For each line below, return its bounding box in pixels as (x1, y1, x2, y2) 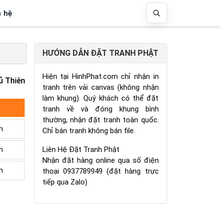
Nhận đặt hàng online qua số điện (42, 155, 159, 165)
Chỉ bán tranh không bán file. (42, 126, 135, 135)
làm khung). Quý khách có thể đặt (42, 93, 159, 103)
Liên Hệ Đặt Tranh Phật (42, 145, 119, 154)
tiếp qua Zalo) (42, 177, 87, 186)
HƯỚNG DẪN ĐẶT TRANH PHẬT (42, 48, 158, 58)
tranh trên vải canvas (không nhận (42, 82, 159, 92)
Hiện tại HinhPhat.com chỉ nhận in (42, 72, 159, 81)
